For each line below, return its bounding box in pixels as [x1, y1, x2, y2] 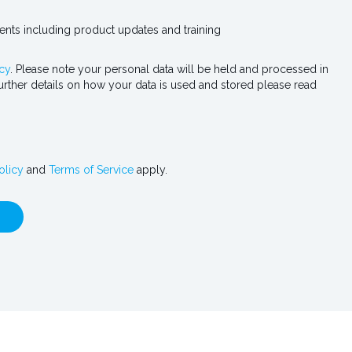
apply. [134, 163, 167, 176]
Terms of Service [49, 163, 134, 176]
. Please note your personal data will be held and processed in [10, 63, 328, 75]
